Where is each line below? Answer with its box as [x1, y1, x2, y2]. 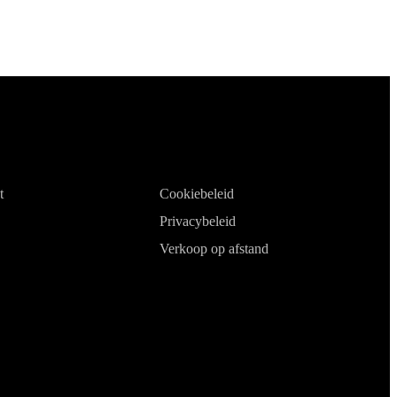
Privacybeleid [160, 213, 237, 229]
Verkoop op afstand [160, 240, 269, 256]
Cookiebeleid [160, 185, 235, 201]
